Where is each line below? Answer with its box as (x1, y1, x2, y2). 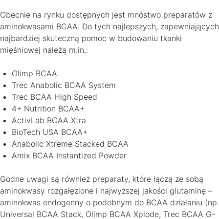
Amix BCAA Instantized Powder (12, 150, 127, 160)
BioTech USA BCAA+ (12, 127, 88, 137)
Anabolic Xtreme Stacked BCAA (12, 138, 129, 149)
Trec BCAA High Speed (12, 91, 97, 102)
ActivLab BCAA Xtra (12, 115, 86, 125)
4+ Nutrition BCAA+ (12, 103, 85, 113)
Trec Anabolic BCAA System (12, 80, 116, 90)
